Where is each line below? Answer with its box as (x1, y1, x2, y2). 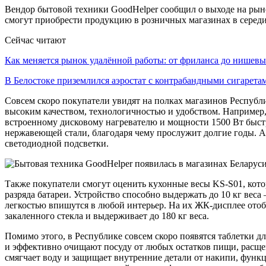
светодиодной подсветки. (5, 138, 109, 148)
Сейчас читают (5, 34, 66, 45)
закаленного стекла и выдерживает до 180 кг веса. (5, 210, 209, 221)
